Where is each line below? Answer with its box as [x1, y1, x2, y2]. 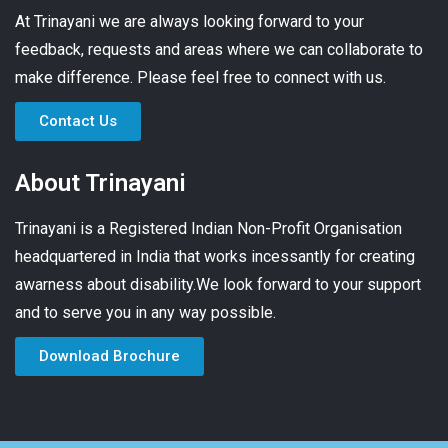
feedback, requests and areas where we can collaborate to [15, 40, 423, 60]
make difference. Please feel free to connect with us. [15, 68, 386, 88]
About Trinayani [15, 169, 186, 198]
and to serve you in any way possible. [15, 303, 276, 323]
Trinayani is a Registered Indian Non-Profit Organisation [15, 219, 402, 239]
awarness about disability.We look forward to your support [15, 275, 421, 295]
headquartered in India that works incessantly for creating [15, 247, 415, 267]
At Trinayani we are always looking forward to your [15, 12, 364, 32]
